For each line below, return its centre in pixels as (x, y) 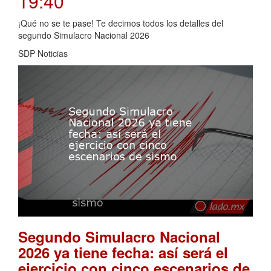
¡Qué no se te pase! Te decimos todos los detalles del (121, 23)
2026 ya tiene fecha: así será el (123, 252)
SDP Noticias (43, 54)
